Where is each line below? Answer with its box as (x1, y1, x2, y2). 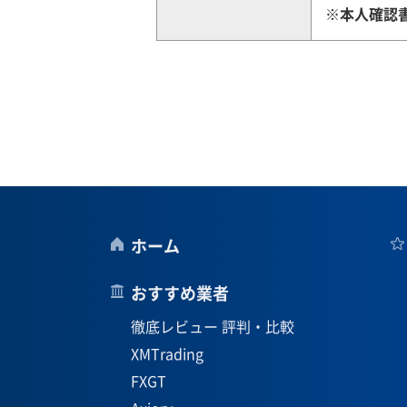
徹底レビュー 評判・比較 (131, 315, 294, 337)
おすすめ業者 (131, 281, 229, 305)
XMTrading (131, 342, 203, 364)
